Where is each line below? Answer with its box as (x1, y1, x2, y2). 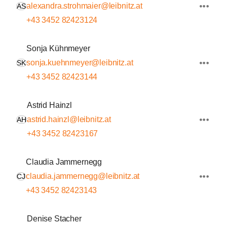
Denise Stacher (27, 214, 82, 223)
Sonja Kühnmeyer (26, 44, 90, 53)
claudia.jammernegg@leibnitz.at (26, 172, 140, 180)
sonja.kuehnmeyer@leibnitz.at (26, 58, 133, 67)
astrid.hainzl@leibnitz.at (27, 115, 111, 124)
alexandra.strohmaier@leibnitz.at (26, 2, 142, 10)
